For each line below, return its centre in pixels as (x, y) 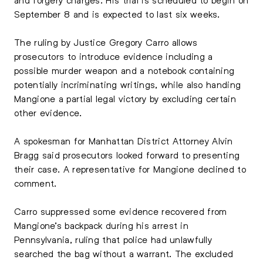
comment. (36, 183)
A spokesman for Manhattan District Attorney (113, 141)
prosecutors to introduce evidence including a (114, 56)
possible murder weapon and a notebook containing (124, 70)
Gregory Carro (139, 42)
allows (183, 42)
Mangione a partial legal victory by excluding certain (125, 98)
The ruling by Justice (62, 42)
